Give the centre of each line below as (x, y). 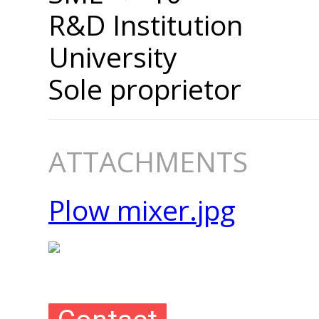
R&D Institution (146, 24)
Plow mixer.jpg (142, 209)
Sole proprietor (145, 88)
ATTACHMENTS (148, 161)
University (113, 56)
